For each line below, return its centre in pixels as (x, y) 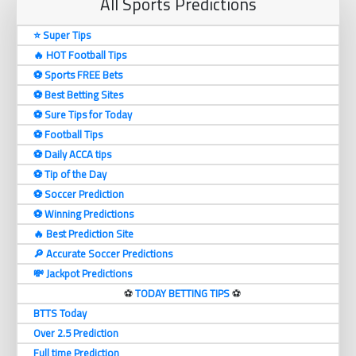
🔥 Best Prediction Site (83, 234)
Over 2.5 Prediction (76, 333)
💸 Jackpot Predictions (83, 274)
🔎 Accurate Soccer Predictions (103, 254)
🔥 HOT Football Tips (80, 55)
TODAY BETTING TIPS (183, 294)
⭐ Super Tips (62, 35)
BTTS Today (60, 313)
